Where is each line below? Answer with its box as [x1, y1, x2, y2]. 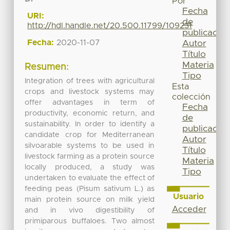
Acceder [171, 205, 206, 214]
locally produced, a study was [25, 163, 155, 171]
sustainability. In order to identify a [25, 120, 155, 128]
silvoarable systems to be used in [25, 142, 155, 149]
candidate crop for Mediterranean [25, 131, 155, 139]
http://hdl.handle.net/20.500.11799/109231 [27, 22, 193, 30]
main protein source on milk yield [25, 196, 155, 203]
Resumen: [25, 63, 69, 72]
